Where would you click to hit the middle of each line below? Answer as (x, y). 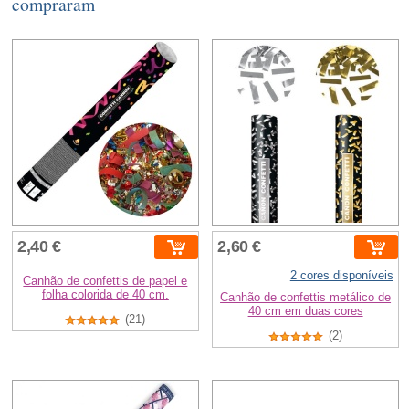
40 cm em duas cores (305, 311)
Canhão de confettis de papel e (105, 281)
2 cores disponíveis (341, 276)
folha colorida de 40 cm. (105, 295)
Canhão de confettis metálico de (306, 298)
